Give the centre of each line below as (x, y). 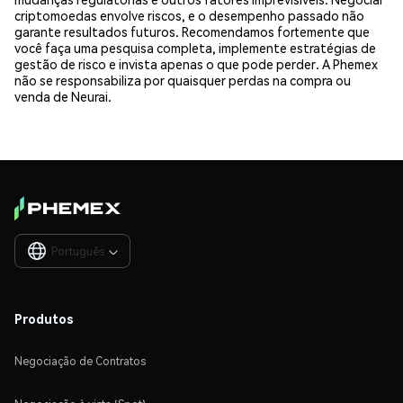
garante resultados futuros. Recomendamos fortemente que (192, 31)
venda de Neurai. (63, 96)
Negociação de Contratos (80, 362)
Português (78, 252)
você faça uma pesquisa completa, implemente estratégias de (195, 47)
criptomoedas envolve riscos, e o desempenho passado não (189, 15)
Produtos (44, 319)
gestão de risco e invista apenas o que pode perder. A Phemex (196, 63)
